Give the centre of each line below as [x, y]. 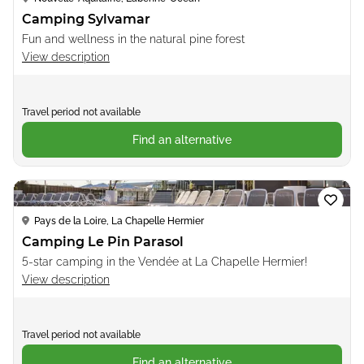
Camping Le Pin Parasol [103, 241]
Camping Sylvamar [86, 19]
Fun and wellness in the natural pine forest [133, 39]
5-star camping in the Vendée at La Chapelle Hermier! [165, 261]
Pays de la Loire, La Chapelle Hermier [119, 221]
